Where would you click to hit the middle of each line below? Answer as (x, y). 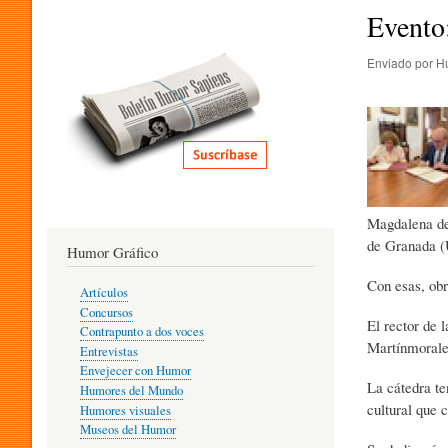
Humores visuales (125, 410)
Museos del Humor (127, 430)
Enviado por (401, 62)
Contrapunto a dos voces (141, 332)
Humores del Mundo (131, 390)
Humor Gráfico (112, 251)
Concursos (106, 312)
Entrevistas (108, 351)
